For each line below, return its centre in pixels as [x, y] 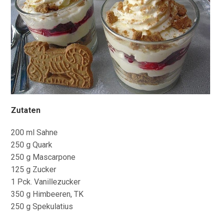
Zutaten [27, 110]
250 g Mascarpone [43, 157]
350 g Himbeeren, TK [47, 194]
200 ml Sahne [35, 132]
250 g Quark [32, 145]
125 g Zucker [34, 169]
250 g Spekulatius [42, 206]
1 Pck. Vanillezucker [46, 182]
